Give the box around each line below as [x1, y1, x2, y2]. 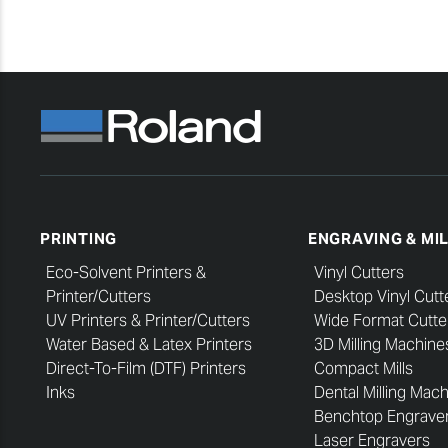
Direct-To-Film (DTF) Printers [46, 357, 246, 379]
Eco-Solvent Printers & [46, 261, 206, 283]
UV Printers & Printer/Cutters [46, 309, 250, 331]
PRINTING [40, 229, 117, 248]
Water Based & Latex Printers [46, 333, 252, 355]
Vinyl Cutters [313, 261, 404, 283]
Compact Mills [313, 357, 413, 379]
